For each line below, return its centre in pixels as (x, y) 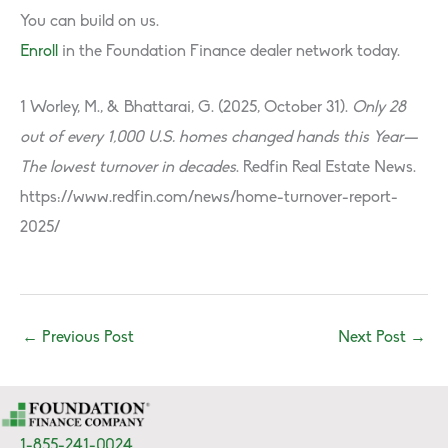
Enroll (39, 51)
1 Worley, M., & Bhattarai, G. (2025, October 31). (186, 107)
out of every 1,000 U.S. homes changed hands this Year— (219, 137)
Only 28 (379, 107)
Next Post (374, 338)
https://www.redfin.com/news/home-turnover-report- (209, 197)
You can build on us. (89, 21)
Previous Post (86, 338)
